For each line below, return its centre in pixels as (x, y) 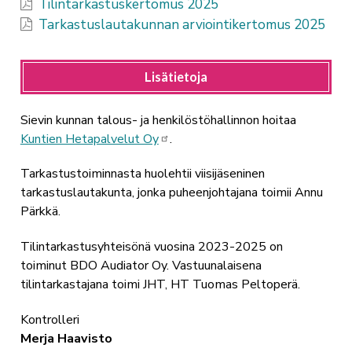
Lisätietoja (176, 76)
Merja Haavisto (66, 339)
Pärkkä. (40, 212)
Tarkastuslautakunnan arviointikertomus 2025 (182, 25)
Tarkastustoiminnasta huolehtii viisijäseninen (142, 174)
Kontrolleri (49, 320)
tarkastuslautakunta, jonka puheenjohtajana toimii (157, 193)
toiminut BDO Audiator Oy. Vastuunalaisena (141, 266)
